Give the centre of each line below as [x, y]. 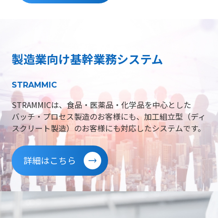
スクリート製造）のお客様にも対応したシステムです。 [109, 128]
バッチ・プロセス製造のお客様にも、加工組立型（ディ [109, 117]
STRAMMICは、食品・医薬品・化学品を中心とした [101, 105]
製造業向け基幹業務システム [87, 59]
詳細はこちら [50, 160]
